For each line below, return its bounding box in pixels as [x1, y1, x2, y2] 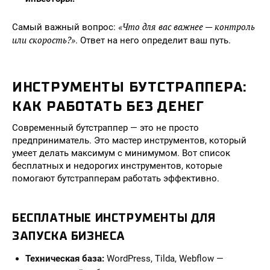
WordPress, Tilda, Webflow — [104, 253, 224, 264]
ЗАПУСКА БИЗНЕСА [12, 229, 126, 243]
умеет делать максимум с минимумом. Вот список [12, 148, 230, 159]
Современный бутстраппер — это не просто [12, 122, 199, 133]
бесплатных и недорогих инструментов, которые [12, 160, 222, 171]
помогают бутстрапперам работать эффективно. [12, 173, 219, 184]
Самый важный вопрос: [12, 22, 118, 33]
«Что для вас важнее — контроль [118, 20, 255, 33]
